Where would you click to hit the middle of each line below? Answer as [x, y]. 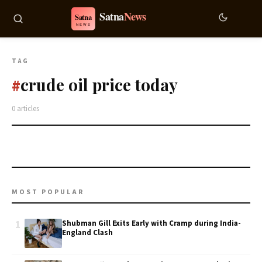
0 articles [25, 109]
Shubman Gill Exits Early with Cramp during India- [151, 223]
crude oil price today [99, 85]
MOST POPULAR [48, 192]
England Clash [87, 233]
